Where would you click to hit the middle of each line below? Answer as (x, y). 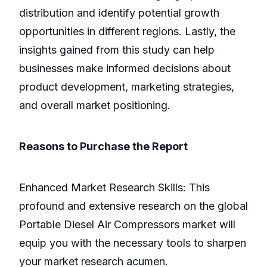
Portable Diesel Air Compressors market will (127, 225)
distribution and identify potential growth (119, 13)
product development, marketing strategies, (127, 87)
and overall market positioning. (95, 105)
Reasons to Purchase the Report (103, 147)
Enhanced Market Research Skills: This (114, 188)
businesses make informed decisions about (125, 69)
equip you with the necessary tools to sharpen (133, 243)
